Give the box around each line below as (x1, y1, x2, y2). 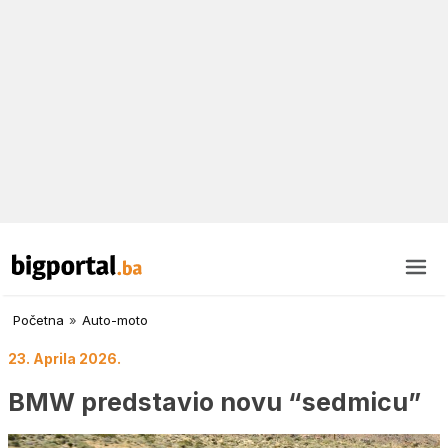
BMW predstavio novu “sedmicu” (8, 386, 421, 417)
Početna (13, 312, 64, 329)
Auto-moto (82, 312, 148, 329)
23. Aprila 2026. (8, 350, 121, 368)
